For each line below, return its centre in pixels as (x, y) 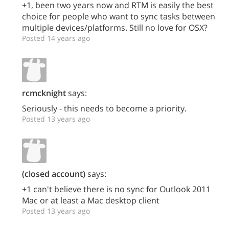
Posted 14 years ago (56, 38)
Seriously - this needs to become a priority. (104, 109)
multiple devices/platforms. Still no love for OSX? (115, 28)
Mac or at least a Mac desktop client (91, 201)
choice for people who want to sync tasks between (119, 17)
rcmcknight (44, 93)
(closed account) (54, 174)
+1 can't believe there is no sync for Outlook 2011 (116, 189)
